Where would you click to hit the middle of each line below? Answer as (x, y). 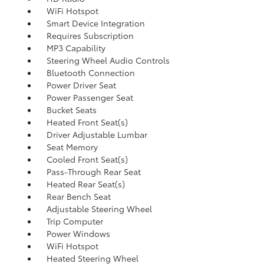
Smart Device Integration (95, 23)
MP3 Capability (76, 48)
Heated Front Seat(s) (87, 122)
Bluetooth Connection (90, 72)
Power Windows (78, 233)
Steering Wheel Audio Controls (108, 60)
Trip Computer (75, 221)
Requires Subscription (90, 35)
